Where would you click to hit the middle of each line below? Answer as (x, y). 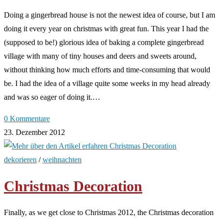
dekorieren (20, 159)
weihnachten (62, 159)
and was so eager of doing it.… (52, 97)
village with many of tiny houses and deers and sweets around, (100, 56)
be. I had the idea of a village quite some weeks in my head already (107, 83)
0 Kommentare (27, 118)
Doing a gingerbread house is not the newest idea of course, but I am (109, 15)
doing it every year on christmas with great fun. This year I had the (106, 28)
